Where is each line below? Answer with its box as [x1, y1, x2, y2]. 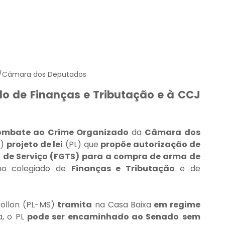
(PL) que [63, 139, 101, 151]
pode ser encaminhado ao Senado [27, 211, 179, 223]
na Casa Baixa [92, 199, 152, 211]
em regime [151, 199, 200, 211]
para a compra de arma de [82, 151, 200, 163]
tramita [57, 199, 92, 211]
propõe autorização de [100, 139, 200, 151]
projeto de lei [7, 139, 63, 151]
